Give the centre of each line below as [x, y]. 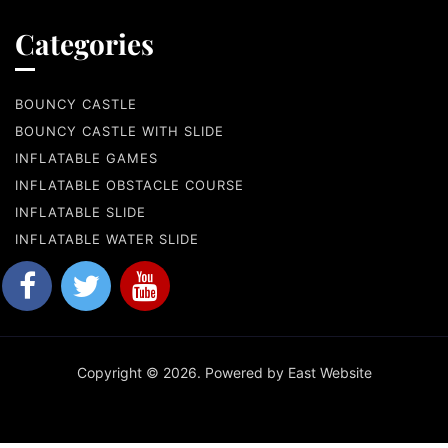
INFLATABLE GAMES [86, 158]
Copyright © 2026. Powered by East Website [224, 372]
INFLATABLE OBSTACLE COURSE [129, 185]
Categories [84, 43]
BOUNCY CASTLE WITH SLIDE [119, 131]
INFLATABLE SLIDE [80, 212]
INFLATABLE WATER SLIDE [107, 239]
